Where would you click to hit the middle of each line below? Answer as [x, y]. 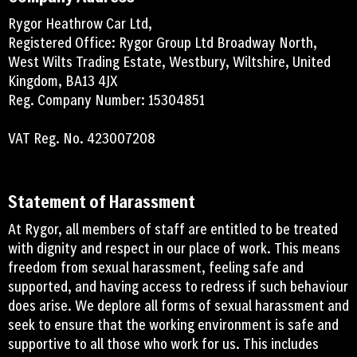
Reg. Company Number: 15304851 [106, 100]
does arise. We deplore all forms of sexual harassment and [178, 306]
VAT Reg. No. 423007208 [82, 138]
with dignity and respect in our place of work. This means [174, 248]
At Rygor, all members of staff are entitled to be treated [173, 229]
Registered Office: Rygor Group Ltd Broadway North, [163, 43]
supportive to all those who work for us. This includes [163, 344]
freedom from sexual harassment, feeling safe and [156, 267]
